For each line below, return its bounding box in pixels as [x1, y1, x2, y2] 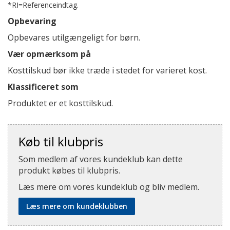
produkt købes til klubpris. [18, 165, 120, 176]
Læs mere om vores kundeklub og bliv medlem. [18, 181, 199, 193]
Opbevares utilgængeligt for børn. [8, 32, 140, 43]
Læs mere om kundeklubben [26, 201, 127, 211]
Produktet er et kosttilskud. [8, 98, 113, 109]
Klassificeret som [8, 81, 79, 92]
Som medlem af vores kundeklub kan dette [18, 154, 183, 165]
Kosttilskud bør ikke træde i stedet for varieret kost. [8, 65, 209, 76]
